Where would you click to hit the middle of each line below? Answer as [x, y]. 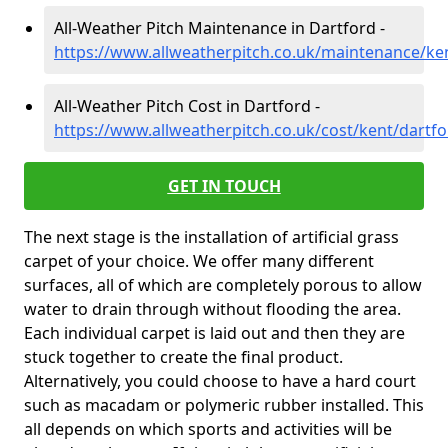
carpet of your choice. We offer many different [199, 261]
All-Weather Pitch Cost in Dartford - [187, 106]
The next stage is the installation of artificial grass [211, 237]
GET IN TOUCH [224, 186]
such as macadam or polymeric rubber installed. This [224, 405]
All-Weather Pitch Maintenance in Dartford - [219, 28]
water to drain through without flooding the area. [212, 309]
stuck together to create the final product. [183, 357]
